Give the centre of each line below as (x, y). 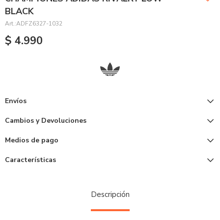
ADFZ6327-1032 (39, 24)
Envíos (16, 101)
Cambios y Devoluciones (46, 121)
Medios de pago (32, 140)
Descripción (110, 194)
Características (30, 160)
